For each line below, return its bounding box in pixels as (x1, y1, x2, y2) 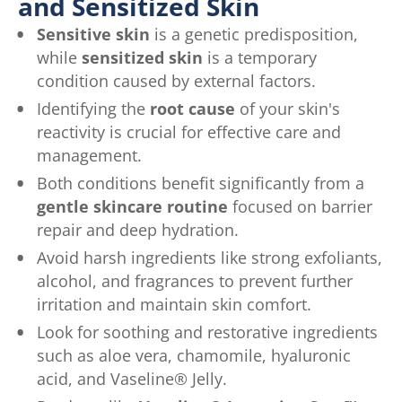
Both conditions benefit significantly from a (36, 171, 364, 194)
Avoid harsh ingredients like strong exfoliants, (36, 246, 382, 268)
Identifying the (36, 97, 150, 119)
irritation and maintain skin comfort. (36, 293, 311, 315)
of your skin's (234, 97, 340, 119)
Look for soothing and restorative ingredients (36, 320, 378, 343)
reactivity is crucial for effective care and (36, 120, 341, 143)
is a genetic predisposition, (149, 22, 358, 45)
